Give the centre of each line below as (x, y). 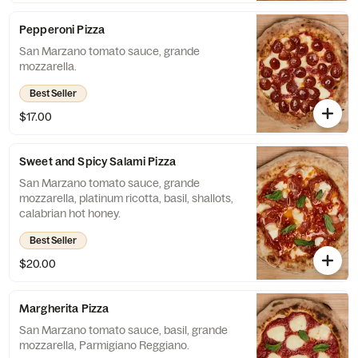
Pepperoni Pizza (62, 30)
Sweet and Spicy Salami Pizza (97, 161)
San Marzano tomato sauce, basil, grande (123, 330)
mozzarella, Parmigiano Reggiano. (104, 345)
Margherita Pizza (64, 308)
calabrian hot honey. (70, 213)
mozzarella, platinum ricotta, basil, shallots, (126, 198)
